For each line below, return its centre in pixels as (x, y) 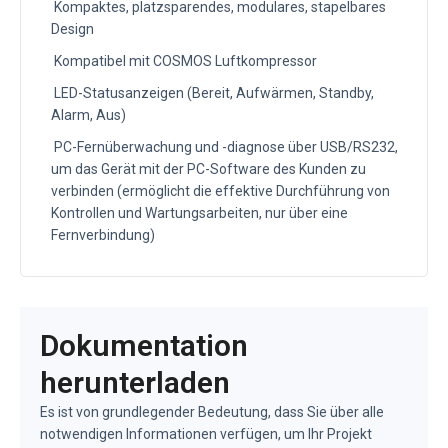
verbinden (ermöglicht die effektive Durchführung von (220, 190)
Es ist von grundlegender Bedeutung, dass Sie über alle (212, 411)
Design (72, 28)
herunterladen (135, 382)
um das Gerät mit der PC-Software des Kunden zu (208, 168)
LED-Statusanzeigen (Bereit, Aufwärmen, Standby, (212, 92)
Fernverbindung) (103, 234)
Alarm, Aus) (88, 114)
